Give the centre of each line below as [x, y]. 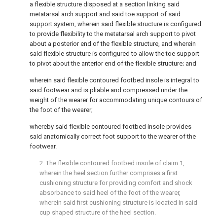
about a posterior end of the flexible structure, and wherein [113, 44]
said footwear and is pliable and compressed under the [109, 90]
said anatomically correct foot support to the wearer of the [113, 136]
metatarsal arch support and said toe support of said [105, 14]
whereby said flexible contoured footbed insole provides [110, 127]
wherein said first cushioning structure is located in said [118, 203]
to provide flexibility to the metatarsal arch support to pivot [113, 34]
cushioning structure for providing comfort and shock [116, 183]
